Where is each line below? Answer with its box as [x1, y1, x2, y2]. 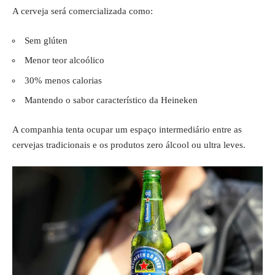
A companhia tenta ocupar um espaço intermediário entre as [12, 124, 242, 134]
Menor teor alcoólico [25, 55, 104, 65]
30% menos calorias [25, 75, 102, 85]
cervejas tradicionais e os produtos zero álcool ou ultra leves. [12, 139, 246, 150]
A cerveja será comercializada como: [12, 6, 153, 16]
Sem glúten [25, 35, 68, 45]
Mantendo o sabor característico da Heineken [25, 95, 198, 105]
